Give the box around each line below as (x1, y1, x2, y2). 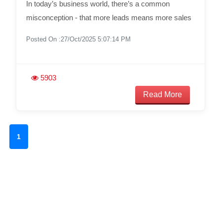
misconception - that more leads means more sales (26, 13, 191, 22)
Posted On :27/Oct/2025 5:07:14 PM (26, 35, 131, 43)
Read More (143, 90, 183, 99)
